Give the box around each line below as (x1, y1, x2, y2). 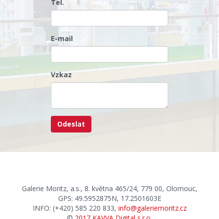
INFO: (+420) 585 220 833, (32, 203, 118, 213)
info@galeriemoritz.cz (118, 203, 187, 213)
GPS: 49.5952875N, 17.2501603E (58, 194, 161, 203)
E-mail (51, 34, 73, 44)
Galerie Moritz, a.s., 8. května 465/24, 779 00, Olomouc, (22, 184, 197, 194)
